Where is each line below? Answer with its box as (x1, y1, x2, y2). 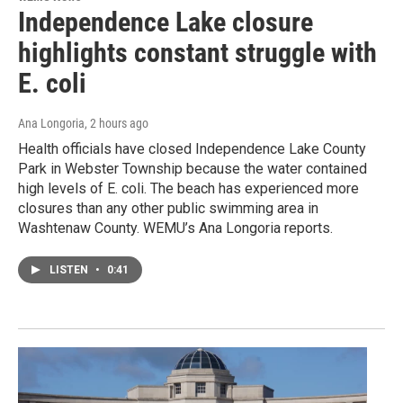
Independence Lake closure (18, 6, 313, 39)
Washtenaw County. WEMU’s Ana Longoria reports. (18, 219, 333, 237)
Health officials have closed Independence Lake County (18, 140, 366, 158)
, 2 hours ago (85, 116, 148, 131)
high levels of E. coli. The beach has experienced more (18, 180, 359, 198)
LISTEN (49, 264, 91, 277)
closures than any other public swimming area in (18, 200, 318, 218)
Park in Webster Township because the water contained (18, 160, 367, 178)
